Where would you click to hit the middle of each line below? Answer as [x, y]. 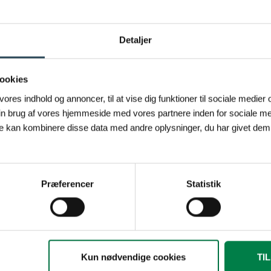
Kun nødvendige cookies [134, 257]
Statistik [203, 183]
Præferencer [67, 183]
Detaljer [135, 39]
